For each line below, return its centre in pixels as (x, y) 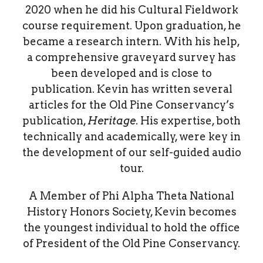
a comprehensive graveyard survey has (131, 58)
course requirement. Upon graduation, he (131, 26)
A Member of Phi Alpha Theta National (131, 196)
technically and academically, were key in (131, 137)
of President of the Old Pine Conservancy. (131, 244)
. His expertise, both (188, 121)
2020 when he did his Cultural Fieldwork (131, 10)
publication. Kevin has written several (131, 89)
